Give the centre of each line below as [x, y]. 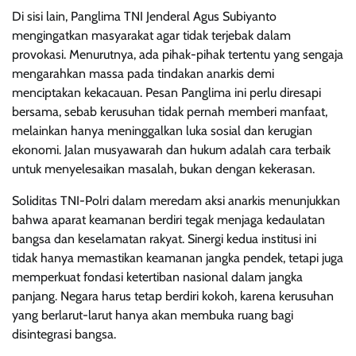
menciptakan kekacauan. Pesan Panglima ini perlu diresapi [166, 92]
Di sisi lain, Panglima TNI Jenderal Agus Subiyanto [144, 16]
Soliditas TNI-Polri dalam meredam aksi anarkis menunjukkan [176, 200]
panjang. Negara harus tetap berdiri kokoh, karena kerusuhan [173, 296]
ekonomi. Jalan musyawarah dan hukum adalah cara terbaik [171, 149]
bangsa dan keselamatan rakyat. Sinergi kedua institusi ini [164, 238]
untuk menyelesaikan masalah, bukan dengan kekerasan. [163, 168]
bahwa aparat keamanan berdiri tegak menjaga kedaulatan [168, 219]
